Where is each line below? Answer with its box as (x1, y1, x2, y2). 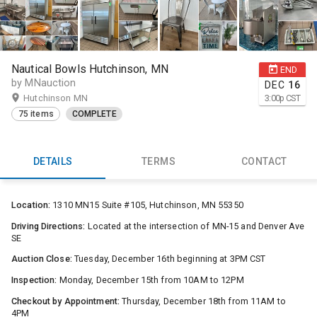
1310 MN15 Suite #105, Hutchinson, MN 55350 (50, 200, 243, 211)
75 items (18, 109, 54, 120)
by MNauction (11, 76, 76, 89)
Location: (11, 200, 51, 211)
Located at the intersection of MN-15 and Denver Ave (85, 220, 305, 231)
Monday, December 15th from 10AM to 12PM (57, 274, 244, 285)
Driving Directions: (11, 220, 86, 231)
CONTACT (241, 156, 287, 168)
